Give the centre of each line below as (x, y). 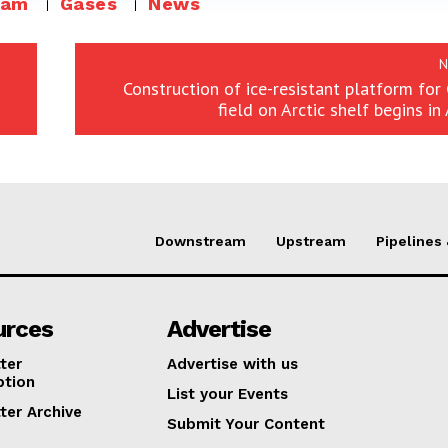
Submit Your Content (246, 424)
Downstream (200, 241)
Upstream (311, 241)
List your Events (228, 394)
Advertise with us (233, 364)
